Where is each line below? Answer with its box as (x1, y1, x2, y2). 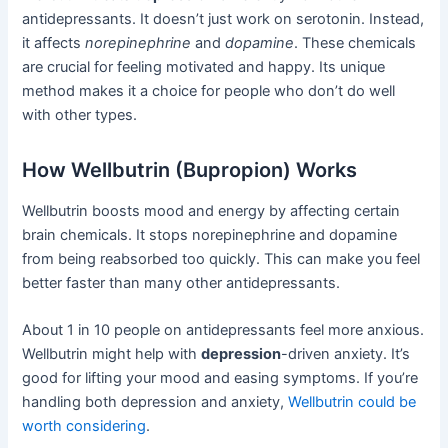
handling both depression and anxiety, (22, 393, 289, 412)
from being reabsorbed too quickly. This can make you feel (22, 249, 421, 268)
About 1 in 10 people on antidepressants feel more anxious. (22, 321, 425, 340)
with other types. (22, 105, 138, 124)
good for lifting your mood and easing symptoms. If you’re (22, 369, 419, 388)
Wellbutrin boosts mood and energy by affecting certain (22, 201, 401, 220)
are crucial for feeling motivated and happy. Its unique (22, 57, 386, 76)
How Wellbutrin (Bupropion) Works (22, 157, 358, 182)
